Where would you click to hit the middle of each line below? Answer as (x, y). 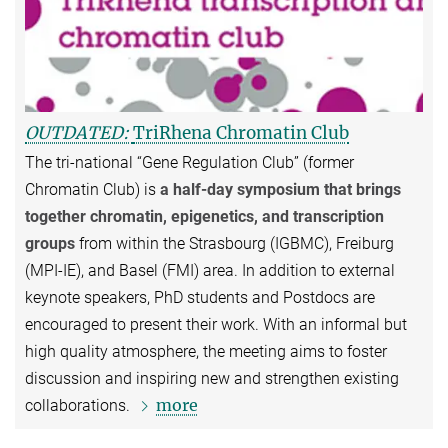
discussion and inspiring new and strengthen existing (212, 379)
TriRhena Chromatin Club (241, 133)
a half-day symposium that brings (280, 190)
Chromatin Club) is (92, 190)
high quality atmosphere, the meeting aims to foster (206, 352)
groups (50, 244)
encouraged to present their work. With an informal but (216, 325)
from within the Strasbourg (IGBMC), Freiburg (234, 244)
